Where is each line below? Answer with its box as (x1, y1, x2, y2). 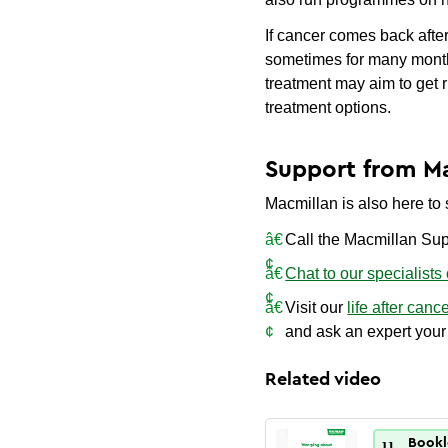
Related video (265, 370, 382, 388)
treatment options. (265, 99, 392, 116)
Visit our (285, 299, 348, 316)
